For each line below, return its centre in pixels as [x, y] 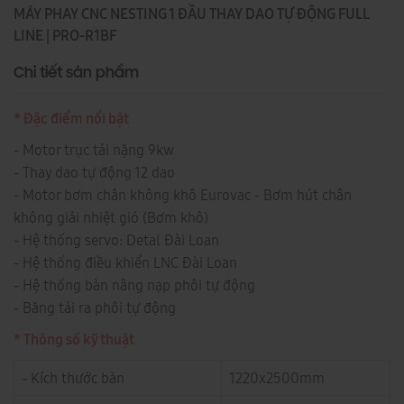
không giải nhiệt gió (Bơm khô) [111, 218]
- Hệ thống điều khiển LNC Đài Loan [125, 263]
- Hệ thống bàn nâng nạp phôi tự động [134, 285]
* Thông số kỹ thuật [74, 340]
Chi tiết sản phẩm [76, 74]
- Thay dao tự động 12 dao [94, 173]
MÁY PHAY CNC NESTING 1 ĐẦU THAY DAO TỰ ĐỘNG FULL [191, 14]
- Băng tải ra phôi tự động [95, 308]
